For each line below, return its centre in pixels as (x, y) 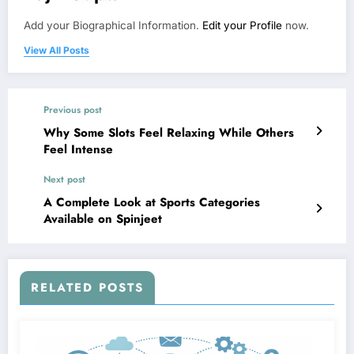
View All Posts (56, 51)
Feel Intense (78, 150)
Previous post (73, 110)
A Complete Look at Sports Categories (152, 203)
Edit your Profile (242, 26)
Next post (64, 180)
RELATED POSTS (87, 288)
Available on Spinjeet (103, 219)
